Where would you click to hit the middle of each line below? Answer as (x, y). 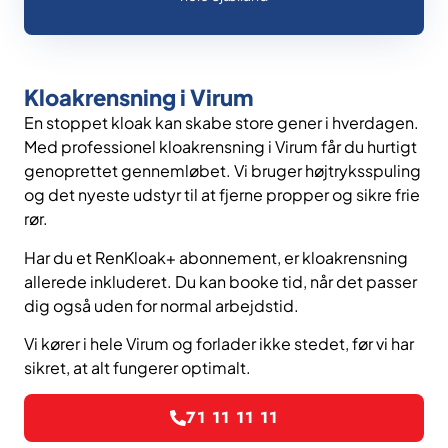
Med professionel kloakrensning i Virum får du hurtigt (220, 147)
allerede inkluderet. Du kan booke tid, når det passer (220, 281)
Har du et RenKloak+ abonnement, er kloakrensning (216, 257)
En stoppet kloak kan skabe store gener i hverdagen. (221, 123)
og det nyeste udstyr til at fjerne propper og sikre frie (222, 195)
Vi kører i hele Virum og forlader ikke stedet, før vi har (219, 344)
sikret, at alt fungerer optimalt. (137, 368)
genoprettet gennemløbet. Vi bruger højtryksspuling (222, 171)
